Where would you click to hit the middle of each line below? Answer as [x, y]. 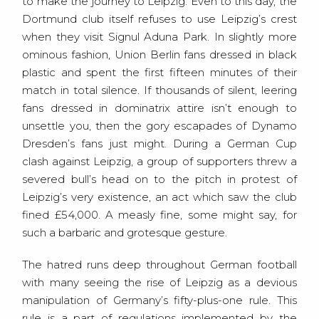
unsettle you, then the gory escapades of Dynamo [159, 126]
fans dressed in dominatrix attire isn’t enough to [159, 108]
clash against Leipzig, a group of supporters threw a [159, 162]
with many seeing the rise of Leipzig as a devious [159, 283]
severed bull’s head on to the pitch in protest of [159, 179]
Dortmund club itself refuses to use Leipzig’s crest [159, 19]
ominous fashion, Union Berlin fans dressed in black [159, 55]
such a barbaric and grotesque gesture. [125, 233]
